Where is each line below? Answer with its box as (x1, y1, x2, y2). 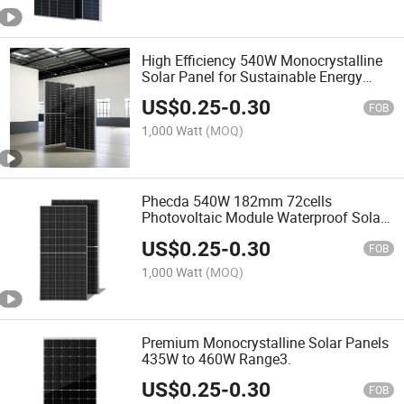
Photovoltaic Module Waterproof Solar (142, 207, 386, 228)
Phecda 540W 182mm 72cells (142, 191, 333, 212)
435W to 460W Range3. (142, 348, 292, 369)
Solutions (142, 83, 203, 104)
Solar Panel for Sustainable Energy (142, 67, 363, 87)
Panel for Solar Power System (142, 224, 332, 244)
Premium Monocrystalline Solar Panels (142, 332, 390, 353)
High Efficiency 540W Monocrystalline (142, 50, 383, 71)
